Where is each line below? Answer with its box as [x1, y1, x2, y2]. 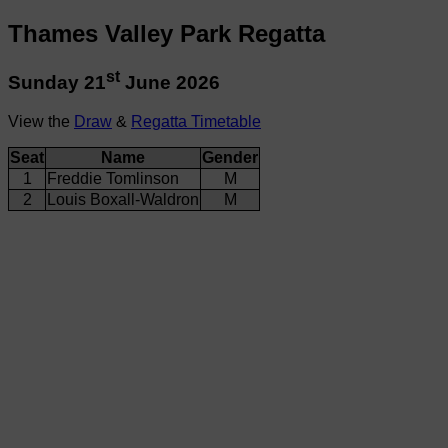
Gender [202, 148, 258, 166]
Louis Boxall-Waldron [47, 190, 199, 208]
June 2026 [120, 72, 220, 94]
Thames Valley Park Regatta [8, 19, 325, 47]
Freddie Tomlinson [47, 169, 179, 187]
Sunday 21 [8, 72, 106, 94]
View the [8, 112, 74, 130]
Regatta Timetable [131, 112, 261, 130]
